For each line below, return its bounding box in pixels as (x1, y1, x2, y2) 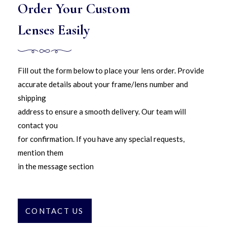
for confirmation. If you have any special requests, (18, 134, 184, 143)
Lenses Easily (18, 21, 90, 39)
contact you (18, 121, 58, 130)
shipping (18, 93, 46, 102)
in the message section (18, 162, 94, 171)
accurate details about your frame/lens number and (18, 80, 188, 89)
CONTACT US (25, 206, 84, 215)
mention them (18, 148, 63, 157)
